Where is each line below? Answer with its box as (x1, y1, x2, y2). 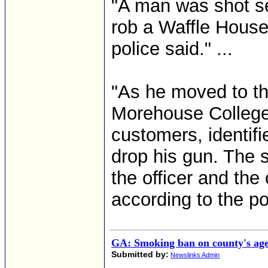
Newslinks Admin (170, 251, 220, 258)
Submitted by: (111, 249, 169, 259)
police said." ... (111, 38, 233, 59)
